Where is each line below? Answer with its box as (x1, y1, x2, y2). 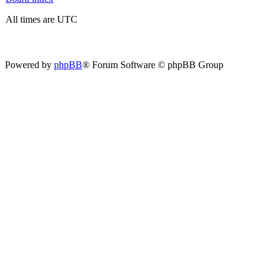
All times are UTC (6, 14, 77, 25)
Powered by (5, 60, 54, 70)
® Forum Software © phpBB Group (82, 60, 223, 70)
